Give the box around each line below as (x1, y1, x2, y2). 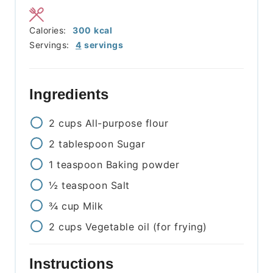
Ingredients (29, 85, 113, 104)
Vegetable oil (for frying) (85, 221, 207, 233)
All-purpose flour (85, 117, 169, 130)
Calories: (29, 25, 69, 36)
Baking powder (105, 158, 180, 171)
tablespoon (58, 138, 114, 151)
